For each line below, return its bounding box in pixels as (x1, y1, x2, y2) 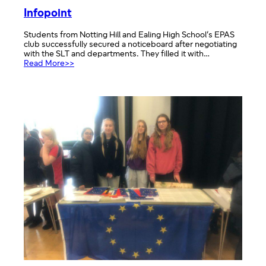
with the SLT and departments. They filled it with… (24, 49, 210, 59)
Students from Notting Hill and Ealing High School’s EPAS (24, 30, 235, 40)
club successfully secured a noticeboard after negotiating (24, 40, 237, 49)
